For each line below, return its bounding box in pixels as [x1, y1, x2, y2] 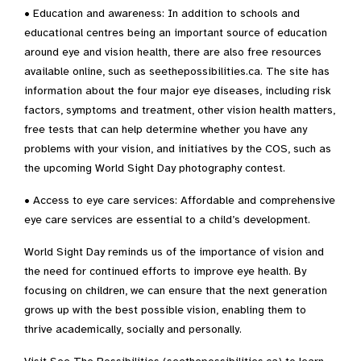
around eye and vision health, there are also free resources [24, 45, 322, 59]
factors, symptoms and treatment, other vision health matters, [24, 103, 335, 117]
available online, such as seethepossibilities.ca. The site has [24, 64, 330, 78]
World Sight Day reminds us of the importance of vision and [24, 245, 324, 259]
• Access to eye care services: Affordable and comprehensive [24, 193, 335, 207]
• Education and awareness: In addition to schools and [24, 6, 300, 20]
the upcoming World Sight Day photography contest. [24, 161, 285, 175]
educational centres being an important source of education [24, 26, 327, 39]
